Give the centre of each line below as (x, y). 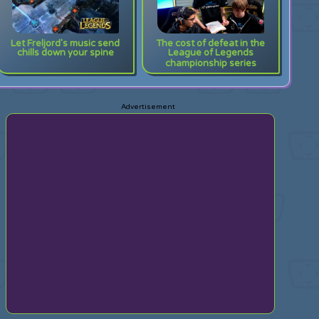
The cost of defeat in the (211, 43)
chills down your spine (65, 54)
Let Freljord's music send (66, 43)
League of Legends (210, 54)
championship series (210, 65)
